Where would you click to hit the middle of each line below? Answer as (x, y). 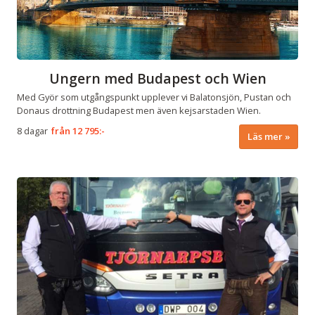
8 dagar (32, 130)
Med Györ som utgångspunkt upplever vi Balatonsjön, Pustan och (154, 97)
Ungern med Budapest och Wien (157, 79)
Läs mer (265, 136)
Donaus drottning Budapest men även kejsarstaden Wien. (139, 110)
